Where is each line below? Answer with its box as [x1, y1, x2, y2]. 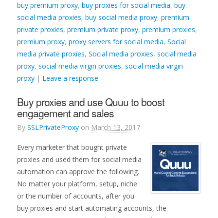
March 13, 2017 [91, 123, 140, 132]
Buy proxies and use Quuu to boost [17, 94, 164, 109]
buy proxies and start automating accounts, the [17, 203, 166, 213]
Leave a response [42, 73, 98, 83]
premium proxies [142, 25, 195, 34]
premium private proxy [67, 25, 138, 34]
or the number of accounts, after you [17, 191, 134, 200]
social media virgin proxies [38, 61, 121, 71]
